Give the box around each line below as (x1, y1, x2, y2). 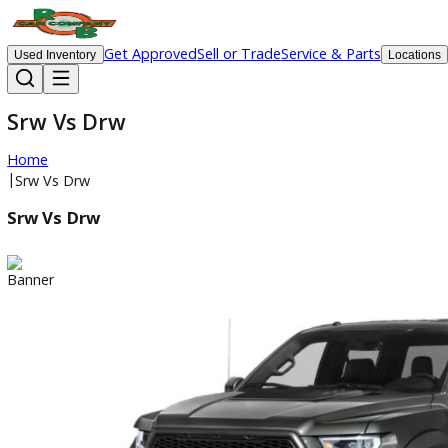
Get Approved (115, 48, 219, 70)
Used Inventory (15, 52, 108, 69)
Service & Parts (311, 48, 423, 70)
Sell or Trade (218, 48, 312, 70)
